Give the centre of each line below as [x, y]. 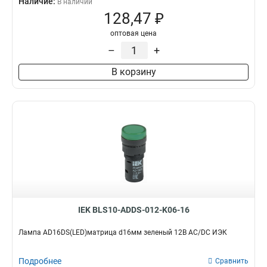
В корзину [133, 72]
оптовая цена [133, 33]
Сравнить [232, 261]
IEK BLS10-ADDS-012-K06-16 [133, 210]
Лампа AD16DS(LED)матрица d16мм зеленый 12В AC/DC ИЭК [123, 232]
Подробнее [40, 261]
